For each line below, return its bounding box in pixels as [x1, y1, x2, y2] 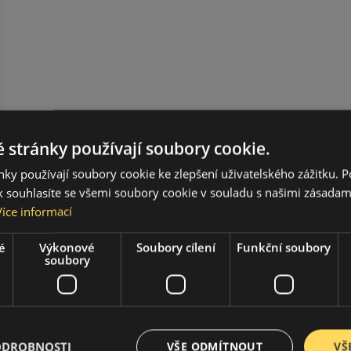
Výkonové [39, 239, 96, 255]
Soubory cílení [136, 239, 215, 255]
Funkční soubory [237, 239, 331, 255]
